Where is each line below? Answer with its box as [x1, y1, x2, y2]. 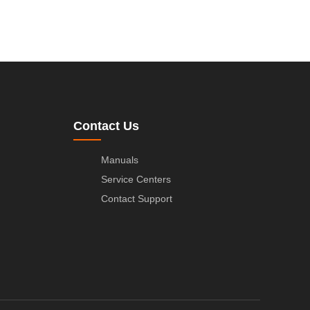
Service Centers [101, 173, 171, 185]
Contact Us [73, 118, 139, 133]
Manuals [101, 154, 138, 165]
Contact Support [101, 192, 172, 204]
